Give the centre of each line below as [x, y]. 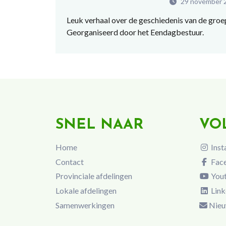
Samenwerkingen [85, 205]
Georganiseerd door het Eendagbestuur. [135, 32]
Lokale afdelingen [86, 191]
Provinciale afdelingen [94, 176]
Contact [69, 161]
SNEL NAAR [99, 125]
